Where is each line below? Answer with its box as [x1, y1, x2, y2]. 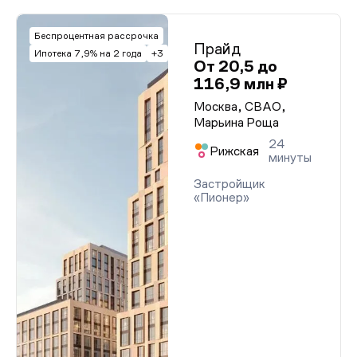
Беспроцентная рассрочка [34, 30, 159, 41]
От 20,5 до [194, 57, 277, 75]
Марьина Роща [194, 116, 279, 129]
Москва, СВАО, [194, 100, 286, 113]
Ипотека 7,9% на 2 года [34, 48, 142, 59]
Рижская [210, 143, 259, 158]
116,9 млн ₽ [194, 75, 288, 92]
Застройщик [194, 177, 265, 190]
